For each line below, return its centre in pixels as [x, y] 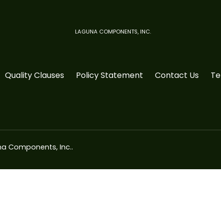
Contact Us [177, 75]
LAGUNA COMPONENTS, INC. [113, 32]
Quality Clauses [35, 75]
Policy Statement [110, 75]
